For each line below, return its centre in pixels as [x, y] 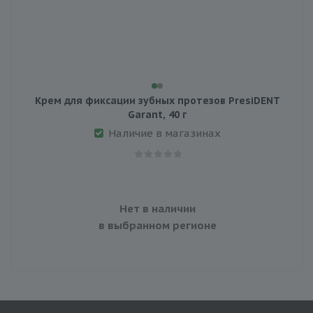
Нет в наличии [157, 208]
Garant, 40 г [157, 114]
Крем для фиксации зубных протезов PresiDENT [157, 100]
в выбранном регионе [157, 225]
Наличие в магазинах [164, 133]
